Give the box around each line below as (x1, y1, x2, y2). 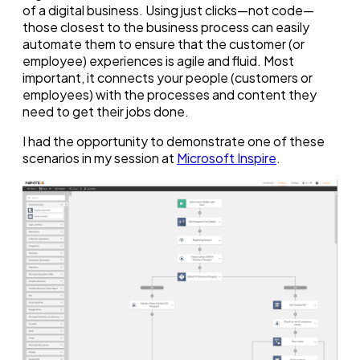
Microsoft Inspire (177, 149, 276, 167)
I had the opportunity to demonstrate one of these (22, 133, 325, 150)
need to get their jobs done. (22, 103, 189, 121)
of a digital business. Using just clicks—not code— (22, 2, 314, 19)
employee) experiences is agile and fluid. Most (22, 52, 294, 70)
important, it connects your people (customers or (22, 69, 313, 87)
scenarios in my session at (22, 149, 177, 167)
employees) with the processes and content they (22, 86, 317, 104)
